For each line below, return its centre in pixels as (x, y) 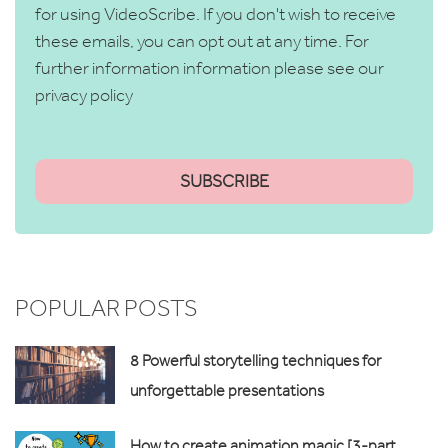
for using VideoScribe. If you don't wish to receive (215, 13)
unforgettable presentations (227, 390)
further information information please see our (209, 67)
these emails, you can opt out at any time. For (202, 40)
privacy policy (84, 94)
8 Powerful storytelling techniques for (255, 360)
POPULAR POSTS (106, 307)
